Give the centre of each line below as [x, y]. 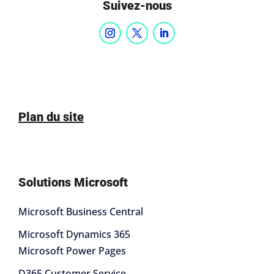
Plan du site [51, 117]
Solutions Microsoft [73, 182]
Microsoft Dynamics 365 [74, 234]
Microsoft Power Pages [72, 251]
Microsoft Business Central [81, 212]
